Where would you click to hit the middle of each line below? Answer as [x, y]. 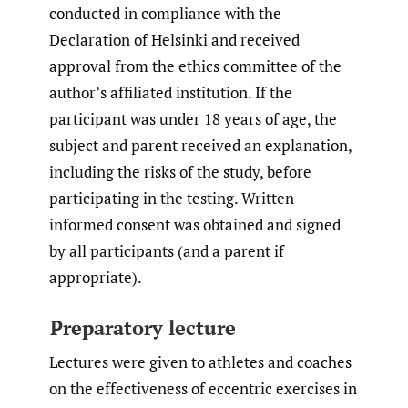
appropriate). [96, 278]
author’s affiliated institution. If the [171, 93]
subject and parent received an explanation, [200, 146]
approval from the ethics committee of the [195, 66]
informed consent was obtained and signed [195, 225]
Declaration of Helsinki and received [174, 40]
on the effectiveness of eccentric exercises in [203, 388]
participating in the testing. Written [172, 199]
